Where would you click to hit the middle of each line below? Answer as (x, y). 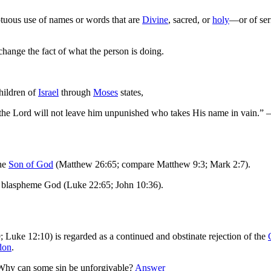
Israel (48, 93)
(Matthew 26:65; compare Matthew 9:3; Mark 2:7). (152, 165)
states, (131, 93)
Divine (155, 20)
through (76, 93)
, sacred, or (190, 20)
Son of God (31, 165)
